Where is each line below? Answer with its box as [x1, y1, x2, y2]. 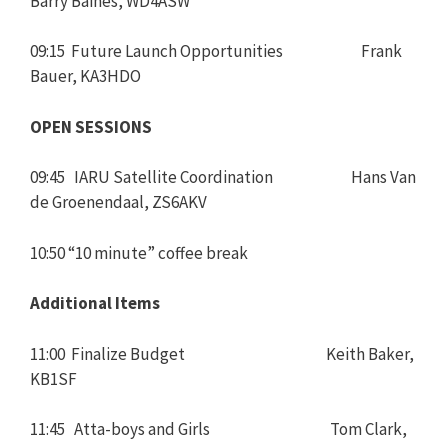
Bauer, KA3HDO [30, 65, 141, 87]
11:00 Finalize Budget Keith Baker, [30, 342, 414, 365]
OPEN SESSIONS [30, 115, 152, 138]
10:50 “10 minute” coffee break [30, 241, 248, 264]
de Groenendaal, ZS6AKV [30, 191, 207, 213]
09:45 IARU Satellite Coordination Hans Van [30, 166, 416, 188]
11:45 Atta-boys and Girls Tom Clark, [30, 418, 407, 440]
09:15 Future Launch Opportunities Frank [30, 40, 402, 62]
